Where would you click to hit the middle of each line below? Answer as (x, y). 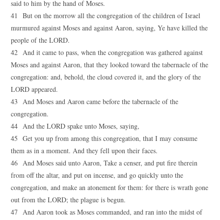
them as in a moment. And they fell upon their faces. (84, 151)
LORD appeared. (35, 89)
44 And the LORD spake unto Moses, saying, (75, 126)
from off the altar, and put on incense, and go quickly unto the (97, 175)
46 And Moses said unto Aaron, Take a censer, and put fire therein (104, 163)
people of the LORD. (41, 40)
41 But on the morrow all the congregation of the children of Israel (106, 15)
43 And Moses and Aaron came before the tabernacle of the (95, 101)
